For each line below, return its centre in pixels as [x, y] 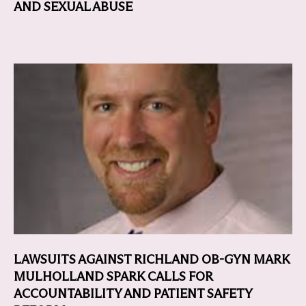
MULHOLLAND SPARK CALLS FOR [113, 277]
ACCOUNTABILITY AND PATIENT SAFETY [133, 294]
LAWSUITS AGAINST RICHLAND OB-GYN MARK [152, 260]
